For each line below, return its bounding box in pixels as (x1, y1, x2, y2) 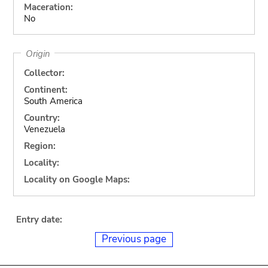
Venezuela (23, 123, 65, 135)
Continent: (23, 84, 68, 96)
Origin (25, 47, 50, 59)
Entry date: (16, 213, 62, 226)
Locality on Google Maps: (23, 173, 130, 185)
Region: (23, 140, 56, 152)
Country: (23, 112, 60, 124)
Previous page (102, 232, 166, 246)
